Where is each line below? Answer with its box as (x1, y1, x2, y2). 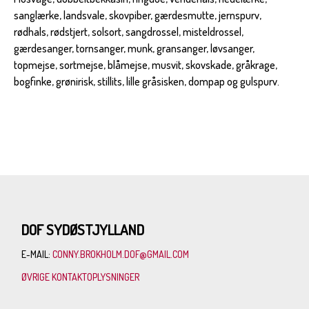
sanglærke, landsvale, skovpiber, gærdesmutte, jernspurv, (14, 8, 261, 23)
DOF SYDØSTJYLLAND (21, 220, 145, 239)
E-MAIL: (21, 248, 53, 260)
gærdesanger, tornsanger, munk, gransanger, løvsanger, (14, 41, 255, 56)
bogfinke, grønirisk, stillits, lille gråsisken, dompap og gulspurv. (14, 74, 279, 89)
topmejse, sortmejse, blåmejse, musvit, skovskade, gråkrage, (14, 58, 277, 72)
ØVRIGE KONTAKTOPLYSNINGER (21, 270, 142, 283)
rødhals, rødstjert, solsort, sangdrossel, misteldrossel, (14, 25, 243, 39)
